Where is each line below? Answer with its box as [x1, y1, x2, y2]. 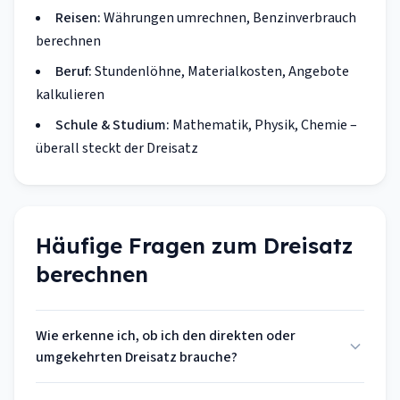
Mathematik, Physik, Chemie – [170, 115, 357, 135]
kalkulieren [36, 85, 104, 104]
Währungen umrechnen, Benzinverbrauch [101, 8, 356, 28]
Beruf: [55, 62, 92, 81]
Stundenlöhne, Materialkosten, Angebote [92, 62, 349, 81]
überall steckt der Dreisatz [36, 138, 198, 158]
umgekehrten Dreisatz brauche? [36, 347, 237, 367]
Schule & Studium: [55, 115, 170, 135]
